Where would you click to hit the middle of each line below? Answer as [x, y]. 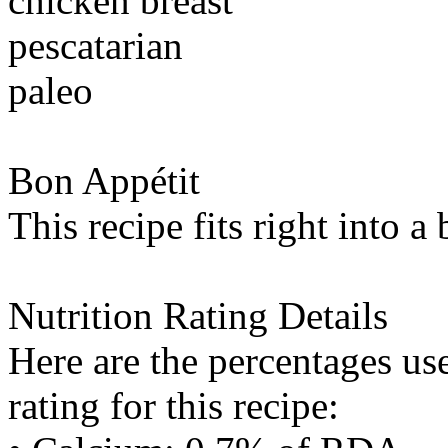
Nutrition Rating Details [198, 315]
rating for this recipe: [173, 405]
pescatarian [95, 45]
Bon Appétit [104, 180]
